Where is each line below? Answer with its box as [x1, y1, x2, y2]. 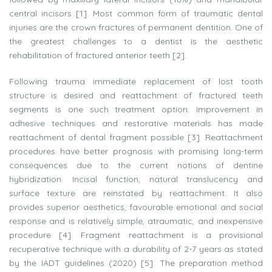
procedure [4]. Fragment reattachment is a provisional [9, 229, 263, 241]
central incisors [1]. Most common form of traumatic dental [9, 8, 263, 19]
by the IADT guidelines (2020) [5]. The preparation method [9, 257, 263, 269]
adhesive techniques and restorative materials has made [9, 118, 263, 129]
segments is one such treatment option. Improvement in [9, 104, 263, 115]
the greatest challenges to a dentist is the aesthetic [9, 36, 263, 47]
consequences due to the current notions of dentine [9, 160, 263, 171]
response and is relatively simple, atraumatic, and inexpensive [9, 216, 263, 227]
